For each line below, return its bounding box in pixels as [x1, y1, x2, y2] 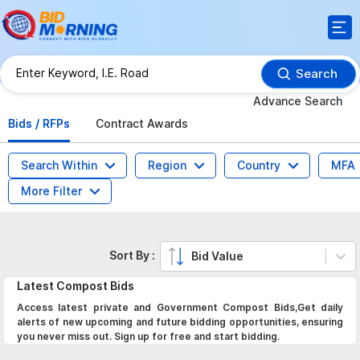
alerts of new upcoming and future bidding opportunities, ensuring [17, 316, 343, 328]
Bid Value [191, 249, 244, 264]
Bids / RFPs [8, 117, 70, 130]
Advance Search [253, 93, 342, 108]
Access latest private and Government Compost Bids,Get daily [17, 301, 343, 313]
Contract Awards [96, 117, 188, 130]
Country [237, 158, 280, 172]
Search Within [21, 158, 97, 172]
